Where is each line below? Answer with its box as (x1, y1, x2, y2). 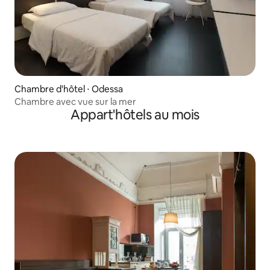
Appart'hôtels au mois (71, 105, 199, 124)
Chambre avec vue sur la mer (14, 95, 136, 107)
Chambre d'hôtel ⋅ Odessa (14, 83, 123, 95)
